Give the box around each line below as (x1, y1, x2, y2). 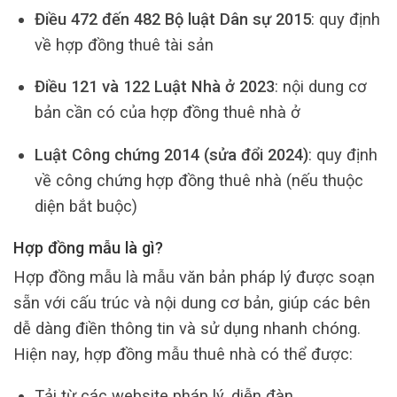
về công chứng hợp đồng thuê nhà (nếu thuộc (34, 170, 363, 190)
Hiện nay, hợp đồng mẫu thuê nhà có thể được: (13, 344, 353, 363)
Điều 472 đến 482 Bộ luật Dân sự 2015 (34, 10, 311, 29)
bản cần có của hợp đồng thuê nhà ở (34, 103, 300, 122)
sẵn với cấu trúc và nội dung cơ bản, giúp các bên (13, 292, 370, 312)
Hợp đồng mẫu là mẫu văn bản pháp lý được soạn (13, 267, 375, 286)
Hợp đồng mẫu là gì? (13, 238, 163, 258)
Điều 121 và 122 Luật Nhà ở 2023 (34, 77, 275, 97)
